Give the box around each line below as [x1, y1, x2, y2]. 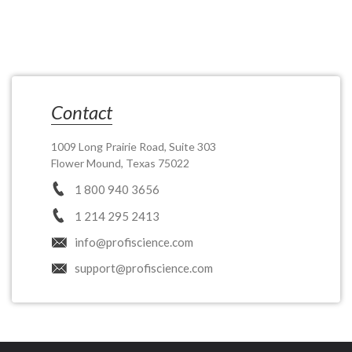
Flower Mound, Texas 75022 [51, 156, 190, 170]
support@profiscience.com [75, 261, 214, 275]
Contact [51, 101, 113, 123]
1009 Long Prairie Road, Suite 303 [51, 140, 217, 153]
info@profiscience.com [75, 235, 194, 249]
